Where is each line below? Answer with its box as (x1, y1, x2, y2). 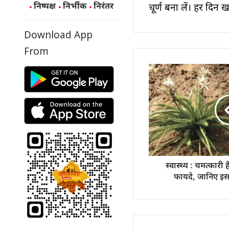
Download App (24, 30, 93, 43)
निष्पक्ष (33, 2, 56, 13)
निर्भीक (62, 2, 86, 13)
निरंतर (93, 2, 113, 13)
